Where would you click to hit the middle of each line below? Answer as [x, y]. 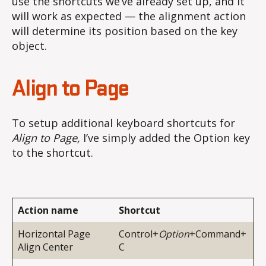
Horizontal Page [54, 234]
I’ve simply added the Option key [167, 138]
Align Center [45, 247]
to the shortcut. [53, 153]
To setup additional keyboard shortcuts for [123, 123]
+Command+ [218, 234]
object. [29, 46]
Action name [48, 210]
